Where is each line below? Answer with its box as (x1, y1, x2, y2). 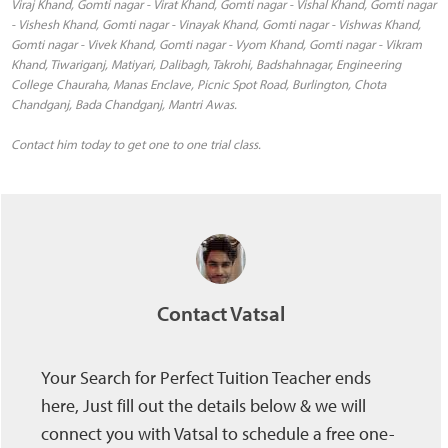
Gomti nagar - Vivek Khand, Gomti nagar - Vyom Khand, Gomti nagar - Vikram (11, 35, 422, 52)
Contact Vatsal (157, 300, 285, 327)
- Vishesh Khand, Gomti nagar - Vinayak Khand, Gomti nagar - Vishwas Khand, (11, 15, 421, 32)
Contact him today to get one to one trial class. (11, 135, 261, 152)
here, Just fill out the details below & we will (41, 394, 366, 418)
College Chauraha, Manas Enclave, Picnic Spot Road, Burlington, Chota (11, 75, 386, 92)
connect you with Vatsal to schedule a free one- (41, 422, 395, 446)
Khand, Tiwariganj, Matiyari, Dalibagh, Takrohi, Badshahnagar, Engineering (11, 55, 401, 72)
